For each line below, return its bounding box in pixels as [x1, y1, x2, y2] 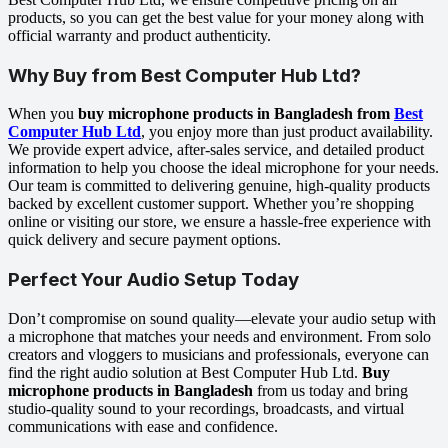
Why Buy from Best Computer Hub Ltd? [8, 63, 361, 87]
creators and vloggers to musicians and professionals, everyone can [8, 345, 429, 363]
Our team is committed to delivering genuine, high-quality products [8, 177, 430, 195]
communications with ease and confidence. [8, 417, 278, 435]
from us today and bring [253, 381, 408, 399]
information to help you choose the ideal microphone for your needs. [8, 159, 439, 177]
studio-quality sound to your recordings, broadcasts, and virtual [8, 399, 404, 417]
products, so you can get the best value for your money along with [8, 9, 424, 26]
